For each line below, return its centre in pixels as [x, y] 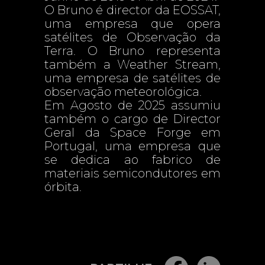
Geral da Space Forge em [132, 132]
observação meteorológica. [123, 92]
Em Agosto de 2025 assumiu [132, 105]
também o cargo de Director [132, 119]
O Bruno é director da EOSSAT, [132, 10]
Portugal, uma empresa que [132, 146]
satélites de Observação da [132, 37]
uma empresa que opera [132, 24]
